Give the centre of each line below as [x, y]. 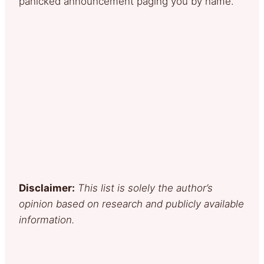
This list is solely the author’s [145, 188]
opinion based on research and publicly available [131, 204]
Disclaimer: [47, 188]
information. [47, 220]
